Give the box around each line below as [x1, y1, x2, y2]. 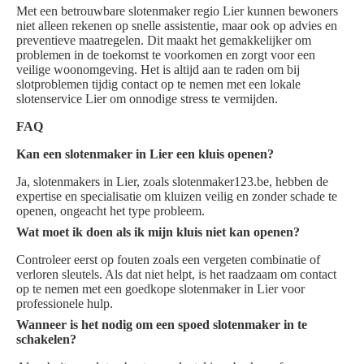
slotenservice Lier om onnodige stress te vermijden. [16, 92, 278, 106]
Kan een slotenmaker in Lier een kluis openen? [16, 147, 274, 162]
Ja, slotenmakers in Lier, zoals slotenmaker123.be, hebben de [16, 175, 328, 189]
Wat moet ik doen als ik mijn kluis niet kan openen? [16, 225, 300, 240]
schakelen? [16, 332, 76, 347]
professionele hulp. [16, 297, 113, 311]
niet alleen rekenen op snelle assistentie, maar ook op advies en [16, 19, 337, 33]
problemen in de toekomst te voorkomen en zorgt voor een [16, 48, 315, 63]
